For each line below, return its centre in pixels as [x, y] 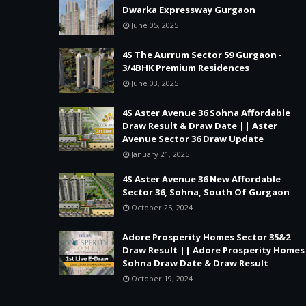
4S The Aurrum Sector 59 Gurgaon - [202, 55]
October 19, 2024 [162, 278]
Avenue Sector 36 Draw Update [193, 139]
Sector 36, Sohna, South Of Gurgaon [206, 192]
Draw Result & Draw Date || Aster [200, 126]
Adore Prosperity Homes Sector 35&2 [206, 237]
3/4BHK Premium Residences [186, 68]
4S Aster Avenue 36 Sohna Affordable [206, 113]
